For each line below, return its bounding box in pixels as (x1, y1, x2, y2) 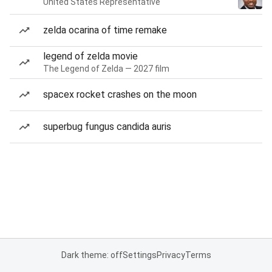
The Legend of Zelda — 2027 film (43, 64, 169, 73)
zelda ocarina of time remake (43, 24, 167, 36)
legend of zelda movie (43, 50, 138, 62)
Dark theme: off (61, 250, 123, 260)
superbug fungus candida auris (43, 121, 171, 132)
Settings (122, 250, 157, 260)
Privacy (156, 250, 185, 260)
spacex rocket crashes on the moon (43, 89, 197, 100)
